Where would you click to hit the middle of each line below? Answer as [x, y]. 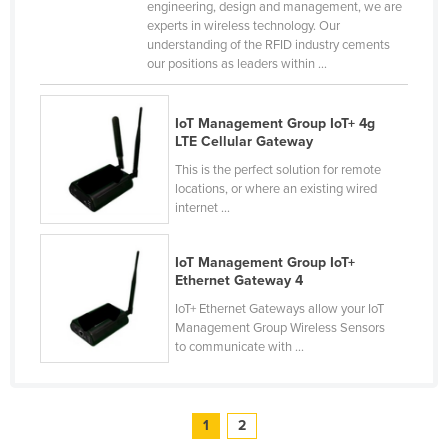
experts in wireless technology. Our [243, 25]
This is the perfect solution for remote [278, 169]
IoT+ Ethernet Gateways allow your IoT [280, 308]
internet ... [203, 207]
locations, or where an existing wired [276, 188]
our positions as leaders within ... [236, 63]
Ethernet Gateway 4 [239, 280]
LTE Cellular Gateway [244, 141]
